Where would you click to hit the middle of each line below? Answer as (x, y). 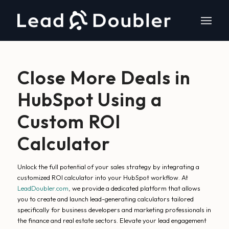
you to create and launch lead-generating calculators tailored (105, 199)
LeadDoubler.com (43, 188)
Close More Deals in (104, 77)
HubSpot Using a (89, 99)
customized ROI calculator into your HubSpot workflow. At (102, 177)
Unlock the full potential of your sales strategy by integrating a (108, 167)
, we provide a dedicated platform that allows (134, 188)
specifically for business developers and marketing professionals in (114, 210)
